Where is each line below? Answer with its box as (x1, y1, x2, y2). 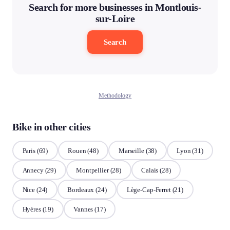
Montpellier (76, 166, 109, 174)
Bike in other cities (12, 121, 90, 132)
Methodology (99, 92, 131, 99)
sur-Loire (95, 13, 135, 24)
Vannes (73, 205, 93, 213)
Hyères (22, 205, 41, 213)
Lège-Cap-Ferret (126, 185, 171, 194)
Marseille (118, 146, 144, 155)
